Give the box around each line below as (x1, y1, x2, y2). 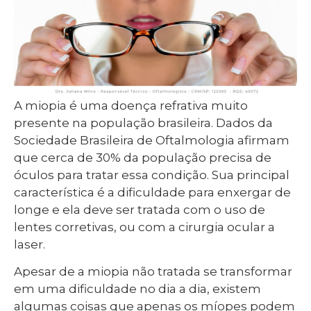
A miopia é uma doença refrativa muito (14, 98, 248, 112)
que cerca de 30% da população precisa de (14, 150, 271, 165)
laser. (14, 237, 45, 251)
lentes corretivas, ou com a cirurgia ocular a (14, 219, 275, 234)
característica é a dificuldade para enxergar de (14, 185, 291, 199)
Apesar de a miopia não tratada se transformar (14, 264, 292, 279)
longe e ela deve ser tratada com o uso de (14, 202, 265, 217)
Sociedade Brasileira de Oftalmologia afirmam (14, 133, 289, 147)
